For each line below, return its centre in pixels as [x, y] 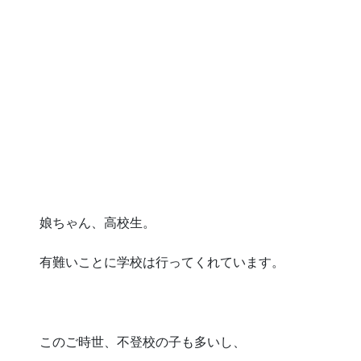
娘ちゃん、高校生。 [98, 223]
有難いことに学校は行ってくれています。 [162, 263]
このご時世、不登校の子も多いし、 [143, 342]
